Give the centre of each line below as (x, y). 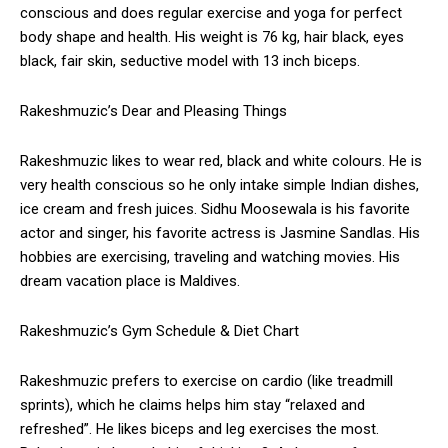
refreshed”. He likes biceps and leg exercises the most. (199, 429)
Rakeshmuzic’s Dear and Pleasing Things (153, 111)
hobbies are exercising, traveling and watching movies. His (210, 257)
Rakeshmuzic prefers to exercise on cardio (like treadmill (206, 381)
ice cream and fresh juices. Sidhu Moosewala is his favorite (215, 209)
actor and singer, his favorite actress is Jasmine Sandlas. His (220, 233)
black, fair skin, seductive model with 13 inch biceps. (190, 61)
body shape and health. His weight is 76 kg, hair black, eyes (212, 37)
